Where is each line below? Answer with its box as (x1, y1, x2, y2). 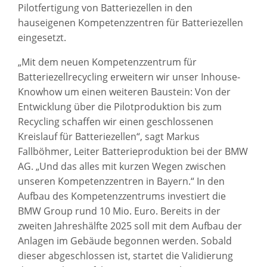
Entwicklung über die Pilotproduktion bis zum (18, 100, 222, 113)
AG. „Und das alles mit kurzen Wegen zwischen (18, 159, 226, 173)
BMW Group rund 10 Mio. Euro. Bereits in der (18, 204, 221, 218)
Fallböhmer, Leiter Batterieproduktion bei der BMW (18, 144, 248, 158)
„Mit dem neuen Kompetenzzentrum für (18, 55, 197, 69)
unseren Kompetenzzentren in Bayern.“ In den (18, 174, 225, 188)
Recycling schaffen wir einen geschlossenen (18, 114, 213, 128)
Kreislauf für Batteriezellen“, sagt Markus (18, 129, 200, 143)
